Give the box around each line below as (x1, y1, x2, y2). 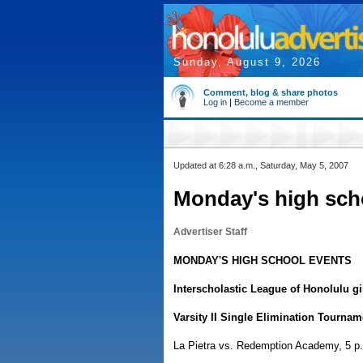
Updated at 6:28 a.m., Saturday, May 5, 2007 (173, 160, 348, 170)
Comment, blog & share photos (203, 88, 338, 97)
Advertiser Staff (173, 226, 247, 237)
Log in (203, 97, 227, 107)
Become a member (234, 97, 309, 107)
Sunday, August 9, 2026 (173, 56, 321, 68)
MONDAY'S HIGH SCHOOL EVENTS (173, 254, 352, 267)
